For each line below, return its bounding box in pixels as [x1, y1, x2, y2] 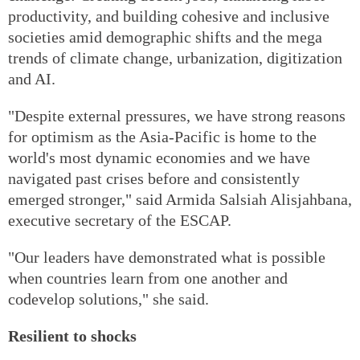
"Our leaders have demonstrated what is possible [8, 247, 325, 266]
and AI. [8, 69, 55, 88]
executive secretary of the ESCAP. [8, 211, 231, 229]
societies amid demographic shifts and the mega [8, 27, 322, 46]
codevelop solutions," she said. [8, 289, 209, 308]
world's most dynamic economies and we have [8, 148, 310, 166]
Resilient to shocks [8, 326, 137, 345]
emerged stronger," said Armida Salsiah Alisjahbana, [8, 190, 352, 208]
